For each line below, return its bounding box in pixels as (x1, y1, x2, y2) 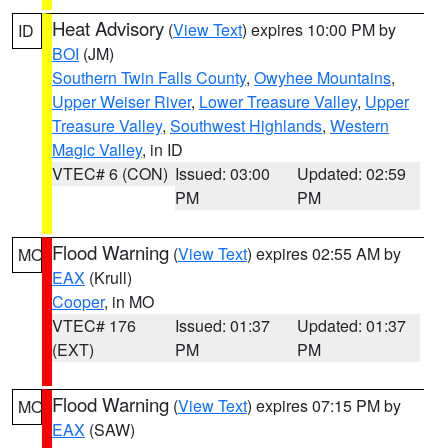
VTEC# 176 (52, 314, 136, 337)
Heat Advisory (52, 15, 164, 41)
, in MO (104, 290, 154, 313)
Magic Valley (52, 138, 142, 161)
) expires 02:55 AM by (247, 242, 401, 265)
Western (330, 114, 389, 137)
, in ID (142, 138, 183, 161)
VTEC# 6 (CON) (52, 162, 168, 185)
